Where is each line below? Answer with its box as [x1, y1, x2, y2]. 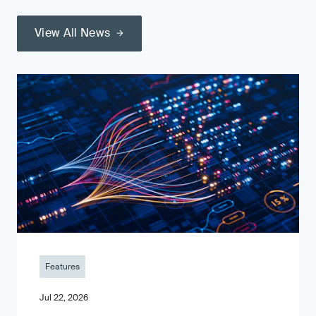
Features [45, 261, 80, 272]
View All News [35, 25, 111, 40]
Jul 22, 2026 [39, 292, 88, 303]
